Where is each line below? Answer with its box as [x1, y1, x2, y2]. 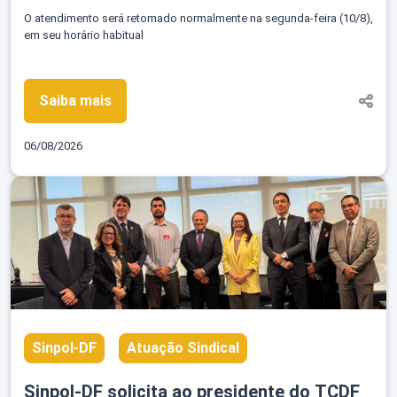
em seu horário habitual [24, 28, 144, 43]
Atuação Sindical [127, 339, 239, 357]
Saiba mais [39, 92, 112, 110]
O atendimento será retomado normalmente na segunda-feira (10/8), [24, 12, 373, 26]
